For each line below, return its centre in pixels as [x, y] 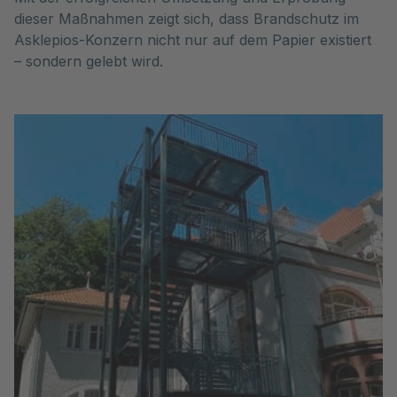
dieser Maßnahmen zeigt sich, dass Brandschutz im [187, 19]
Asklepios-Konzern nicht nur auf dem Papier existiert [193, 40]
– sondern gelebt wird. [89, 61]
